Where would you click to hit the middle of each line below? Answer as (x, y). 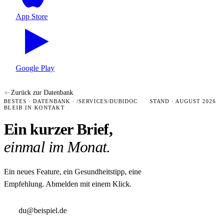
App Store (32, 16)
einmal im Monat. (57, 147)
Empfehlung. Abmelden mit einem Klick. (68, 184)
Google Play (35, 68)
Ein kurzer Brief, (58, 129)
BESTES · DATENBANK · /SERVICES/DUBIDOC (71, 101)
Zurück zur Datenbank (42, 93)
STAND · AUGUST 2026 (183, 101)
